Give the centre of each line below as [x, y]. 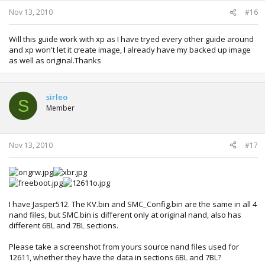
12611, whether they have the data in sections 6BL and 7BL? [115, 257]
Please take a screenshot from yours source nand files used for [124, 246]
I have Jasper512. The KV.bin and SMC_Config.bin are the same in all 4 [133, 204]
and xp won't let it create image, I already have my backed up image [130, 50]
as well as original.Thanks [55, 60]
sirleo [57, 97]
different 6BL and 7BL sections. [64, 225]
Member [60, 108]
